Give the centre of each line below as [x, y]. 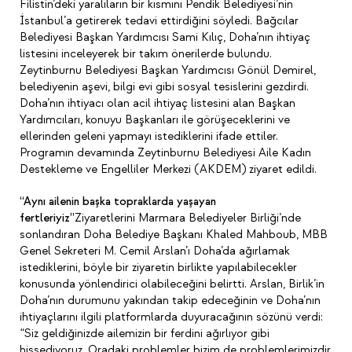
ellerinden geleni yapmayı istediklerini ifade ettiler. [149, 136]
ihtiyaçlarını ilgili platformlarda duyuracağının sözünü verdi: [171, 317]
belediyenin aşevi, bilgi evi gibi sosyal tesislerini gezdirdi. [164, 87]
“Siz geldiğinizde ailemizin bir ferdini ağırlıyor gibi [145, 334]
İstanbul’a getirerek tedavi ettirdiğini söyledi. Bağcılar [159, 21]
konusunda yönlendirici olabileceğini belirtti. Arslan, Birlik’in [172, 284]
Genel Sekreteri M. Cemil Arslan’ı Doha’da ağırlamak [155, 251]
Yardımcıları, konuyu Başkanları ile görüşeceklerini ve [155, 120]
